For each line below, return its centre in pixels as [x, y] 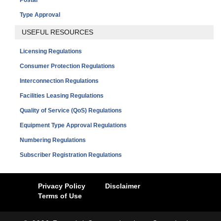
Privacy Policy [61, 186]
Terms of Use [60, 196]
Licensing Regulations [51, 51]
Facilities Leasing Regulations [62, 95]
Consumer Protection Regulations [67, 66]
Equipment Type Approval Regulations [73, 125]
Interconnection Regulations [59, 81]
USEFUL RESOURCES [58, 32]
